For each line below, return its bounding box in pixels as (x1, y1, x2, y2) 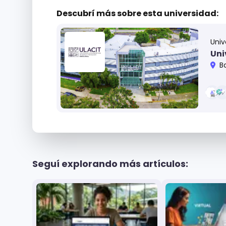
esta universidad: (141, 8, 218, 20)
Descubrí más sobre (56, 8, 141, 20)
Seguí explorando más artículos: (32, 157, 188, 171)
